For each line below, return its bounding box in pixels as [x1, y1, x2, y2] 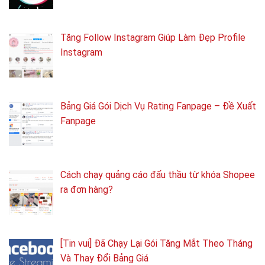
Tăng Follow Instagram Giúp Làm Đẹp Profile [60, 32, 245, 44]
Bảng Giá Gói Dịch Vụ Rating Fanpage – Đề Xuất [60, 101, 256, 112]
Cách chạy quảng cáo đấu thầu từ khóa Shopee [60, 169, 255, 180]
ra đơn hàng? [60, 183, 113, 195]
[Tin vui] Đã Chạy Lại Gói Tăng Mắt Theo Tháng [60, 237, 253, 249]
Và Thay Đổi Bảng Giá [60, 252, 148, 264]
